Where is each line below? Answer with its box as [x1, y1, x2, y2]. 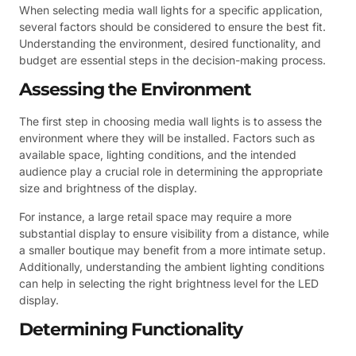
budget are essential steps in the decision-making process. [19, 52, 326, 67]
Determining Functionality [19, 318, 242, 340]
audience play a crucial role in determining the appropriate [19, 164, 323, 179]
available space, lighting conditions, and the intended [19, 148, 296, 162]
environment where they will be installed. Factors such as [19, 131, 315, 145]
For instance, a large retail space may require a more [19, 209, 292, 223]
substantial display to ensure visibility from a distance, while [19, 226, 329, 240]
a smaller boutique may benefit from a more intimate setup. [19, 242, 326, 257]
